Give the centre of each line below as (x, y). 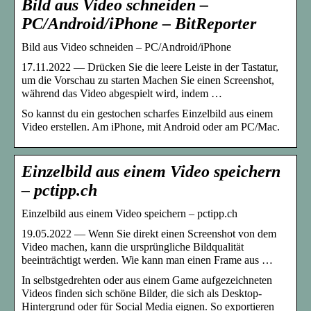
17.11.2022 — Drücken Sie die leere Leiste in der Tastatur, (150, 67)
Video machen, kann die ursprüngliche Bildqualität (133, 247)
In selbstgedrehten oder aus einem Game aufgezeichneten (147, 280)
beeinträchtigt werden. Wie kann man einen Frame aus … (147, 260)
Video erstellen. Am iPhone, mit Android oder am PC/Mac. (151, 127)
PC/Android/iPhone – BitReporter (139, 24)
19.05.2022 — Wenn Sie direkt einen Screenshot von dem (149, 234)
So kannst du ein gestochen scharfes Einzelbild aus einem (147, 114)
